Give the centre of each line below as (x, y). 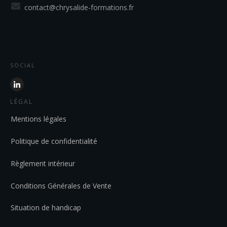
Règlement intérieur (43, 164)
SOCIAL (23, 65)
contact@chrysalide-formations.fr (79, 8)
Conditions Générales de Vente (61, 186)
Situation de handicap (46, 208)
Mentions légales (39, 119)
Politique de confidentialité (54, 141)
